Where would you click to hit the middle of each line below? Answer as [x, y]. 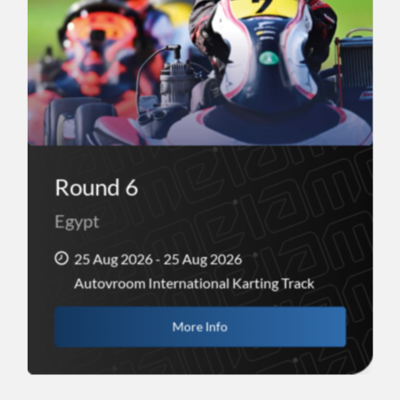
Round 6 [96, 187]
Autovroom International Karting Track [194, 283]
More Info [200, 327]
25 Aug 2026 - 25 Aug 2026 [158, 259]
